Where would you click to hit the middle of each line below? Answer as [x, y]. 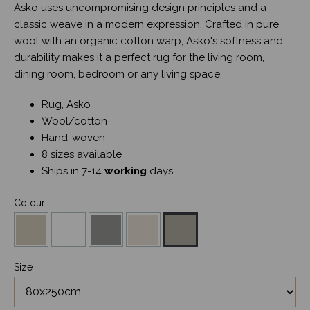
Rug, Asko [66, 104]
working [126, 171]
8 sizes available [82, 154]
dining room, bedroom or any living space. [118, 74]
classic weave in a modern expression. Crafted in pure [146, 24]
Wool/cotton [74, 121]
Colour [29, 202]
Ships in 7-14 [73, 171]
